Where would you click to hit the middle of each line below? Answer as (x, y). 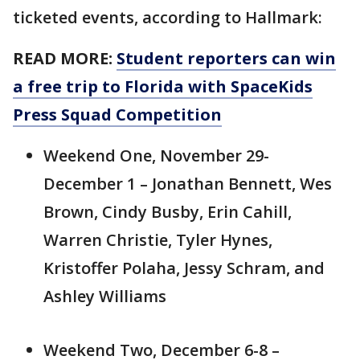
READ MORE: (65, 59)
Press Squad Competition (117, 115)
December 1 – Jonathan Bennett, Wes (188, 184)
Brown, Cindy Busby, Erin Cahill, (168, 212)
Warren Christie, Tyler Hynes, (158, 240)
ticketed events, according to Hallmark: (170, 18)
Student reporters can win (226, 59)
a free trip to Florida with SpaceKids (163, 87)
